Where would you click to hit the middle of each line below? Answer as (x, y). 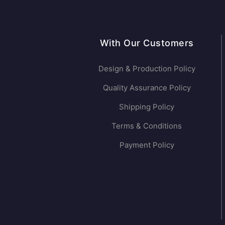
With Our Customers (147, 43)
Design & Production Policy (147, 69)
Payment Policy (147, 145)
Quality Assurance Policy (147, 88)
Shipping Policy (147, 107)
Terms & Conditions (147, 126)
